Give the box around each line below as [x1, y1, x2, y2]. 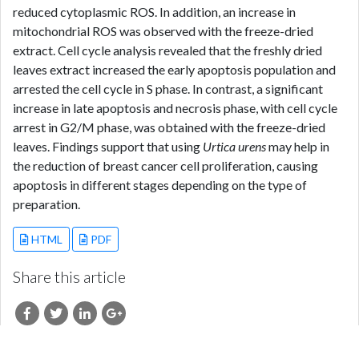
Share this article [13, 267, 126, 286]
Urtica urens [200, 139, 268, 154]
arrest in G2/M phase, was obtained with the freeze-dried [13, 119, 325, 135]
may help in [268, 139, 329, 154]
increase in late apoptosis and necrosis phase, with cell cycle [13, 100, 337, 115]
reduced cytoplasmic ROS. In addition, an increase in [13, 4, 296, 19]
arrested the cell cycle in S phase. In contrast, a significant [13, 81, 323, 96]
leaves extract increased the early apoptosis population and [13, 62, 336, 77]
